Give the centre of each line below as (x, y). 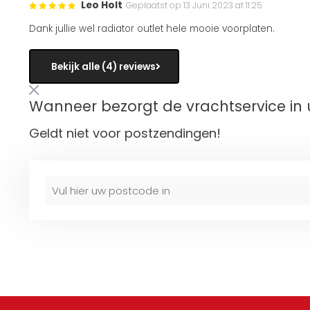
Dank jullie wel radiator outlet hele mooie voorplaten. (152, 29)
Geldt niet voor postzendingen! (125, 134)
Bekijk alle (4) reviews (103, 66)
